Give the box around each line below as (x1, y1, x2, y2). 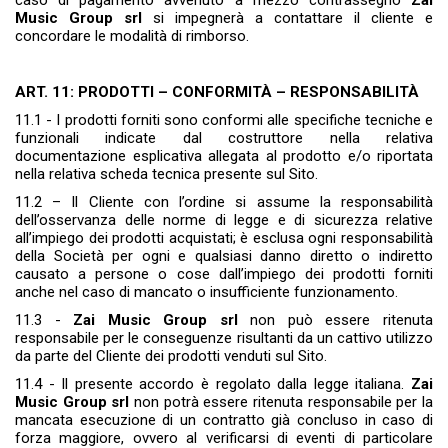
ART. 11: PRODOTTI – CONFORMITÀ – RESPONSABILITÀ (15, 83, 419, 102)
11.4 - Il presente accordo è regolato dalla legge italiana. (15, 375, 411, 394)
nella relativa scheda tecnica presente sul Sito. (15, 165, 318, 184)
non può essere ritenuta (237, 311, 434, 330)
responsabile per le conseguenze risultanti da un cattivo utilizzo (15, 329, 433, 348)
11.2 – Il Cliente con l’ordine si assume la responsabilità (15, 193, 433, 212)
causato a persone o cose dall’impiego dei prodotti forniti (15, 265, 433, 284)
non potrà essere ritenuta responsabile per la (129, 393, 434, 412)
